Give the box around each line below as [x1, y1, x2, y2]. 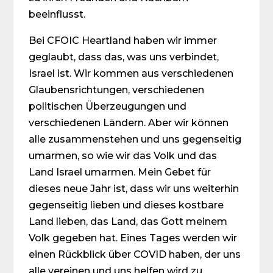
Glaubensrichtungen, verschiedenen [29, 84, 205, 96]
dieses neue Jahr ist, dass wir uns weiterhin [29, 183, 239, 194]
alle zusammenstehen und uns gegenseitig [29, 133, 242, 145]
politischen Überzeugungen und [29, 101, 187, 112]
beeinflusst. [29, 9, 86, 20]
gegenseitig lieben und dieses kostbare [29, 199, 224, 211]
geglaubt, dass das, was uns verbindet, [29, 51, 219, 63]
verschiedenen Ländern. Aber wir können [29, 117, 229, 129]
